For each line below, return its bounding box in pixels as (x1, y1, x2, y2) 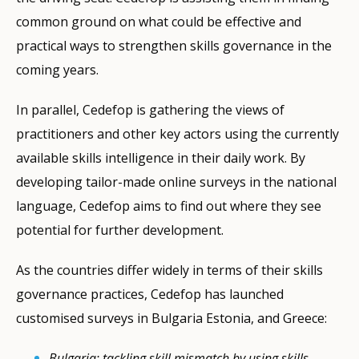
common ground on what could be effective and (16, 12, 301, 30)
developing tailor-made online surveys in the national (16, 172, 337, 191)
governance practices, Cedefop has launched (16, 284, 284, 303)
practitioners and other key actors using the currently (16, 124, 339, 143)
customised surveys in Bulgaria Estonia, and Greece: (16, 309, 327, 327)
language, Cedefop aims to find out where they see (16, 196, 321, 215)
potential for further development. (16, 220, 224, 239)
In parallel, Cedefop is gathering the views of (16, 100, 284, 119)
